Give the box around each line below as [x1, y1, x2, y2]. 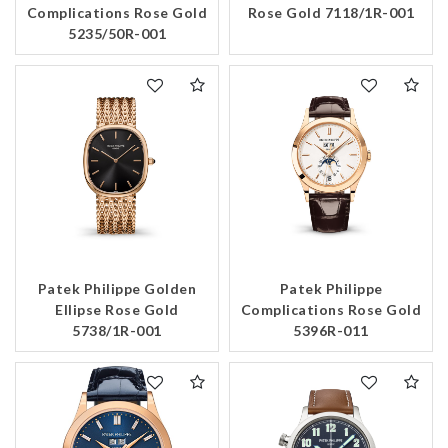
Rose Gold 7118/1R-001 [247, 4, 415, 22]
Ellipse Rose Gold [55, 301, 179, 319]
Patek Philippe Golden [37, 280, 197, 298]
